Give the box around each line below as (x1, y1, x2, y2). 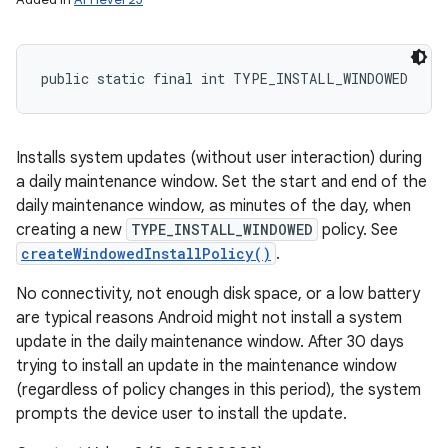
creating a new (16, 220, 126, 240)
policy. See (318, 220, 398, 240)
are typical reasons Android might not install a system (16, 308, 402, 328)
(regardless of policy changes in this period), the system (16, 380, 421, 400)
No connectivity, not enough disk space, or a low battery (16, 284, 420, 304)
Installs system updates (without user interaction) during (16, 148, 422, 168)
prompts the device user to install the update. (16, 404, 347, 424)
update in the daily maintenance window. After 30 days (16, 332, 404, 352)
